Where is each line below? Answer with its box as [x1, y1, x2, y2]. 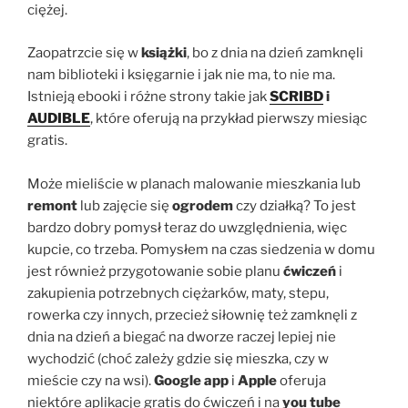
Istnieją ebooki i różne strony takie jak [27, 87, 270, 105]
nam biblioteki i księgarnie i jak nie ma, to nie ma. [27, 66, 335, 83]
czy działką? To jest [233, 197, 356, 214]
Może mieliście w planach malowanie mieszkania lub [27, 175, 361, 192]
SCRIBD [270, 87, 323, 105]
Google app [154, 372, 229, 389]
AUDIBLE [27, 109, 90, 127]
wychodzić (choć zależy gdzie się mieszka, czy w [27, 350, 329, 367]
